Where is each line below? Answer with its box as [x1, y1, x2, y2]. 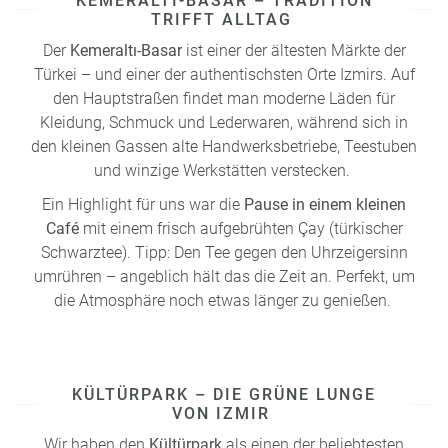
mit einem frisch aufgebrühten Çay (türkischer [78, 218, 403, 238]
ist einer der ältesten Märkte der [181, 40, 406, 60]
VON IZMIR [172, 404, 276, 423]
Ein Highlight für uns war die [42, 194, 244, 214]
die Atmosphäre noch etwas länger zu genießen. [53, 290, 395, 310]
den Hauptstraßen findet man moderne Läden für [53, 88, 395, 108]
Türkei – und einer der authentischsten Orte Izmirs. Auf [33, 64, 415, 84]
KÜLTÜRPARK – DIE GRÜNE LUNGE [72, 385, 376, 404]
